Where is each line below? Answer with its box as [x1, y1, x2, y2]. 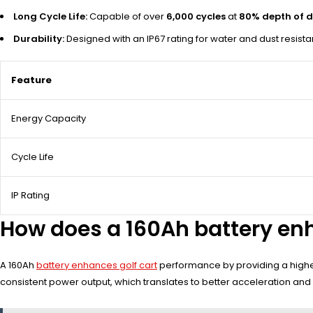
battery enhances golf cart [36, 259, 157, 272]
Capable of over [87, 10, 166, 24]
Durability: [13, 32, 64, 46]
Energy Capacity [11, 112, 86, 126]
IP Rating [11, 189, 50, 203]
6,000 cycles [166, 10, 226, 24]
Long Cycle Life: [13, 10, 87, 24]
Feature [11, 73, 52, 87]
